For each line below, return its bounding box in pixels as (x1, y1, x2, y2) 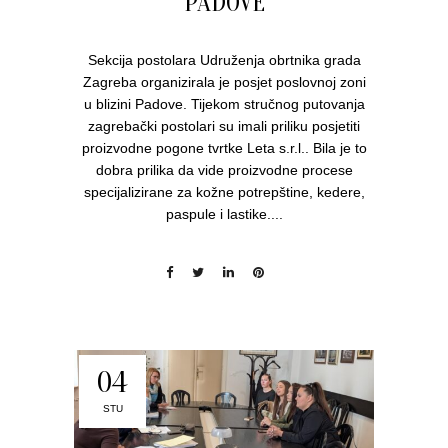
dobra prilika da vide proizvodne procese (95, 161, 353, 178)
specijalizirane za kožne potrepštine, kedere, (83, 183, 365, 200)
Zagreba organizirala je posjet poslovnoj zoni (82, 73, 366, 90)
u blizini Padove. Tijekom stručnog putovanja (83, 95, 365, 112)
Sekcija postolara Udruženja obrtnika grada (87, 51, 361, 68)
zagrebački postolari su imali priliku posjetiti (88, 117, 360, 134)
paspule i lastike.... (165, 205, 283, 222)
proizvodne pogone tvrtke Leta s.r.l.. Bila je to (81, 139, 367, 156)
